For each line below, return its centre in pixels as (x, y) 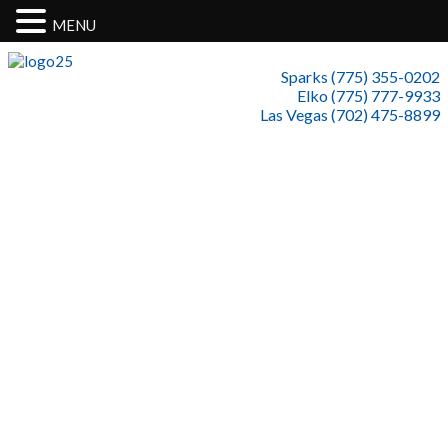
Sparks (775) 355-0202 (360, 76)
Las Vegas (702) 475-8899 (350, 114)
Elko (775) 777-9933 (368, 95)
